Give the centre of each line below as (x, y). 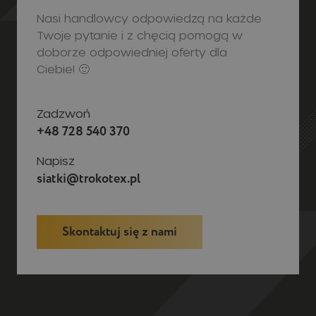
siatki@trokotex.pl (89, 107)
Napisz (56, 89)
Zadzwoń (63, 42)
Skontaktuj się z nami (120, 161)
